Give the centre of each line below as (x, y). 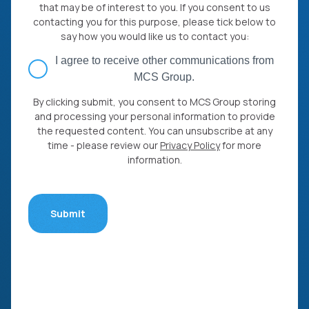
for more (241, 146)
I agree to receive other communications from (164, 61)
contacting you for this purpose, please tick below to (154, 22)
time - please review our (104, 146)
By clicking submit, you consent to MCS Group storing (154, 102)
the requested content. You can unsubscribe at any (154, 131)
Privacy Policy (190, 146)
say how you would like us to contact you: (154, 37)
